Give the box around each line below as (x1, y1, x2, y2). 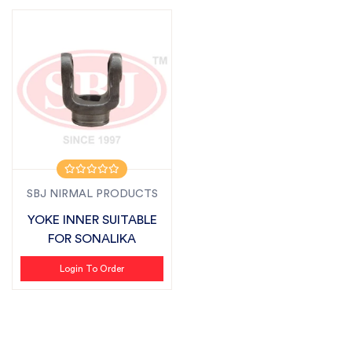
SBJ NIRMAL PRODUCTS (26, 189, 158, 200)
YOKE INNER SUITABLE (27, 214, 157, 226)
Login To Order (60, 264, 124, 273)
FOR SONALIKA (48, 233, 136, 245)
